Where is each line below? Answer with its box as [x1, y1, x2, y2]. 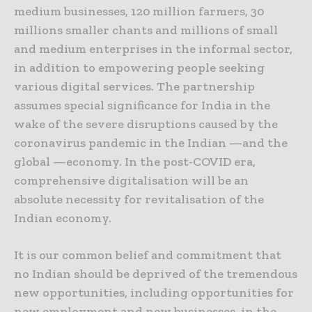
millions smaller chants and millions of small [14, 22, 278, 38]
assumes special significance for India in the [14, 97, 270, 114]
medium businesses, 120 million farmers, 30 [14, 3, 264, 19]
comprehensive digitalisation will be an [14, 173, 249, 189]
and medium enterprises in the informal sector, [14, 41, 292, 57]
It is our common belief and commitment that [14, 247, 281, 263]
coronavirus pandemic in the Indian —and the [14, 135, 288, 151]
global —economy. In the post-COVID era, [14, 154, 256, 170]
